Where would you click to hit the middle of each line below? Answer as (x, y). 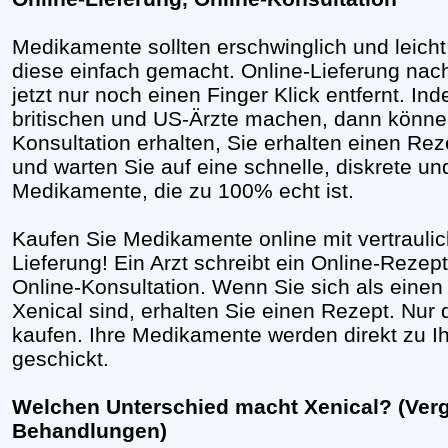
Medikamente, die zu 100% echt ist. (183, 190)
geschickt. (60, 358)
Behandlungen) (89, 430)
